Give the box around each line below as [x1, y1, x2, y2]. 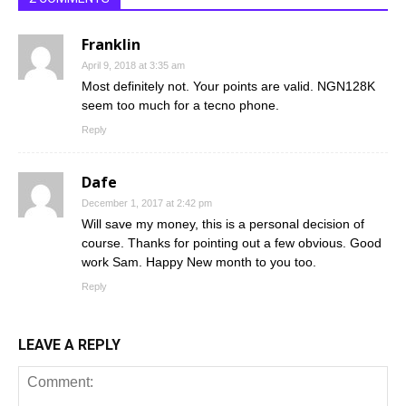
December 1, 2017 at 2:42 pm [82, 198, 212, 208]
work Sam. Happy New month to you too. [82, 255, 316, 269]
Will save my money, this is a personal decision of [82, 217, 364, 231]
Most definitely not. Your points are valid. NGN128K [82, 79, 375, 93]
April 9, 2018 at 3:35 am [82, 60, 185, 71]
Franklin [82, 34, 140, 54]
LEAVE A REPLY [18, 336, 121, 353]
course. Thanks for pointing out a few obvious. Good [82, 236, 382, 250]
